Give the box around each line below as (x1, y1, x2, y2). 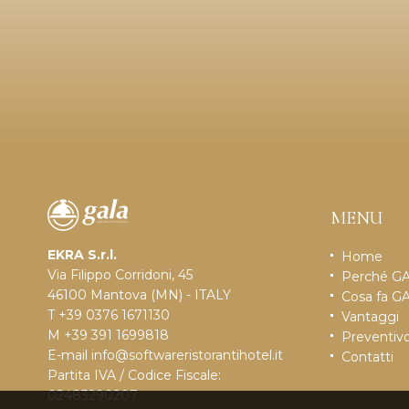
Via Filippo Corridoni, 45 (47, 266, 193, 283)
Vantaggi (341, 308, 399, 325)
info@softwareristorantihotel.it (91, 346, 283, 363)
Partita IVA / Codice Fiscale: (47, 366, 221, 383)
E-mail (47, 346, 91, 363)
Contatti (341, 348, 393, 365)
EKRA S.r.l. (47, 246, 117, 263)
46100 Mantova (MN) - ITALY (47, 286, 231, 303)
